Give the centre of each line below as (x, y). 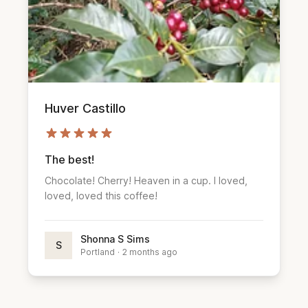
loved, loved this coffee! (101, 195)
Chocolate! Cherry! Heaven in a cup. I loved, (146, 180)
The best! (69, 159)
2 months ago (150, 252)
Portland (98, 252)
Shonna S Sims (115, 239)
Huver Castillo (85, 108)
